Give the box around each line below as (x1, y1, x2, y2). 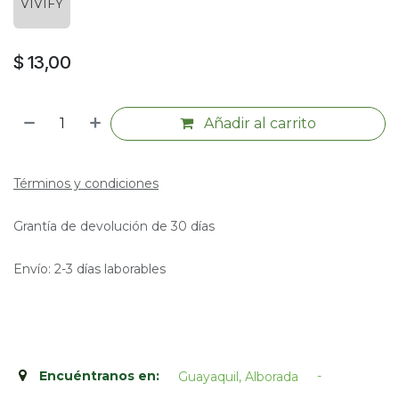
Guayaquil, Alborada (177, 369, 298, 385)
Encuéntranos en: (38, 368, 163, 385)
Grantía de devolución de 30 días (13, 217, 215, 234)
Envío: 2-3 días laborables (13, 260, 166, 277)
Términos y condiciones (13, 175, 159, 191)
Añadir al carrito (200, 114, 317, 132)
